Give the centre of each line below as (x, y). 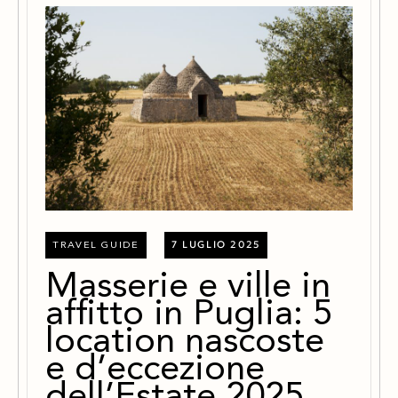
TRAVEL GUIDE (96, 246)
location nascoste (185, 343)
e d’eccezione (155, 371)
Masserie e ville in (188, 288)
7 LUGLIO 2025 (216, 245)
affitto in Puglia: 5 (189, 316)
